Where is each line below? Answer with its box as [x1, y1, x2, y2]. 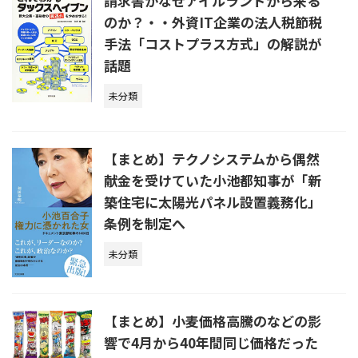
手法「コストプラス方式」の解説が [104, 34, 321, 54]
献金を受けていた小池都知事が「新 [104, 170, 321, 190]
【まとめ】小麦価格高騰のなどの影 [104, 311, 321, 332]
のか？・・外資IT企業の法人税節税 [104, 12, 322, 32]
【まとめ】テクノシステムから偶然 [104, 149, 320, 169]
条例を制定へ [104, 213, 185, 233]
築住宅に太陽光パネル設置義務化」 [104, 192, 321, 212]
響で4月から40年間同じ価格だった [104, 332, 318, 353]
